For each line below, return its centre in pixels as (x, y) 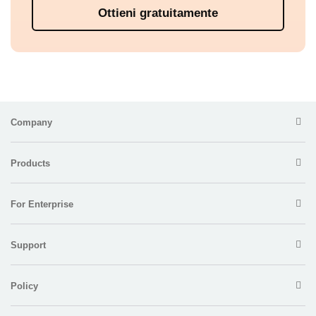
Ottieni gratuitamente (158, 13)
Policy (24, 286)
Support (28, 245)
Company (31, 123)
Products (30, 164)
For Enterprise (42, 205)
